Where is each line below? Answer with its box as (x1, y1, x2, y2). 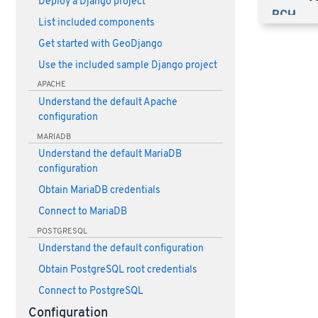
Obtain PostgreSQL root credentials (38, 263, 197, 276)
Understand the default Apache (38, 96, 177, 109)
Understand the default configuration (38, 243, 204, 256)
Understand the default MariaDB (38, 148, 182, 161)
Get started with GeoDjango (38, 38, 163, 50)
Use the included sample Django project (38, 59, 217, 72)
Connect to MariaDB (38, 205, 127, 218)
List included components (38, 17, 155, 30)
